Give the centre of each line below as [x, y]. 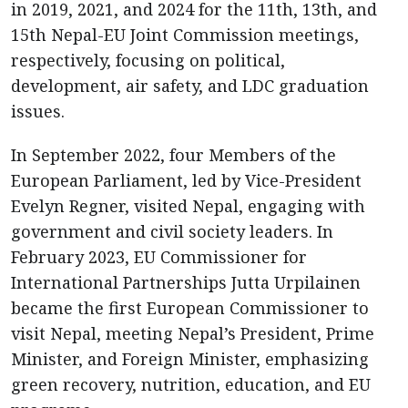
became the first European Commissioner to [190, 308]
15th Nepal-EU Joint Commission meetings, [185, 35]
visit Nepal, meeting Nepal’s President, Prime [193, 333]
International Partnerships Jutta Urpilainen [186, 282]
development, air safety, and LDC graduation [190, 86]
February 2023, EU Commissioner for [159, 257]
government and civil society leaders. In [172, 231]
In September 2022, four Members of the [173, 155]
